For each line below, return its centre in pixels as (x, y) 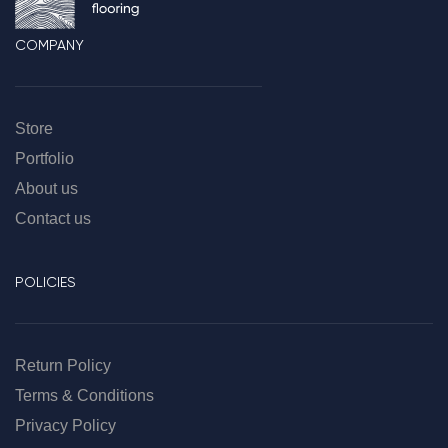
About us (46, 188)
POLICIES (45, 281)
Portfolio (44, 158)
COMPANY (49, 44)
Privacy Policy (65, 425)
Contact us (53, 218)
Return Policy (63, 365)
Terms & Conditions (84, 395)
